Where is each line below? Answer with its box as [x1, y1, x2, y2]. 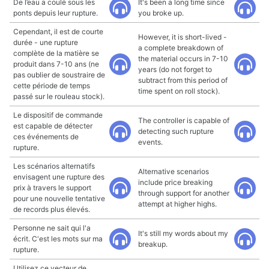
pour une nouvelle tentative [13, 194, 105, 203]
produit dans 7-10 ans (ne [13, 59, 99, 68]
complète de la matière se [13, 49, 99, 58]
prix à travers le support [13, 183, 91, 192]
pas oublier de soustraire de [13, 70, 105, 79]
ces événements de [13, 132, 79, 141]
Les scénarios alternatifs [13, 162, 95, 171]
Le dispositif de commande [13, 110, 103, 119]
